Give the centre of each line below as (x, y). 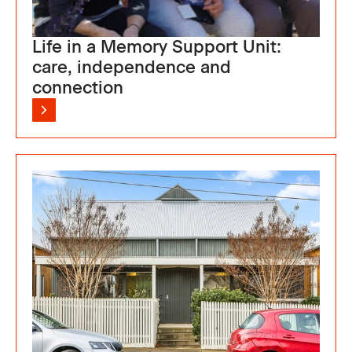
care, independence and (132, 67)
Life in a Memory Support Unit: (157, 46)
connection (78, 87)
